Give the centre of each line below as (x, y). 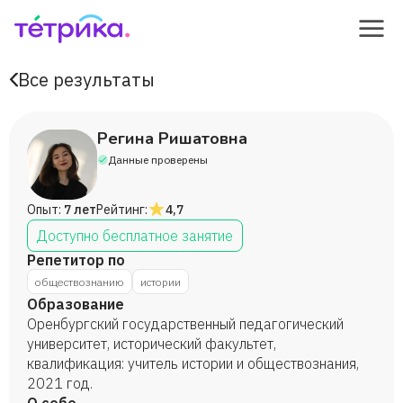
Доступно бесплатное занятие (135, 236)
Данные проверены (158, 160)
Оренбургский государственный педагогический (185, 324)
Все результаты (86, 80)
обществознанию (80, 282)
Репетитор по (76, 260)
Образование (76, 304)
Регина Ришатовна (172, 139)
